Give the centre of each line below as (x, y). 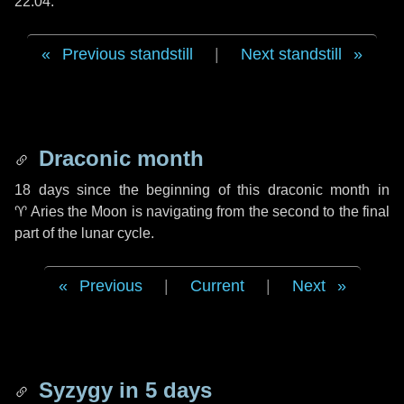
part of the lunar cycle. (84, 233)
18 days (42, 190)
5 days (179, 390)
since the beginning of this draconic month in (230, 190)
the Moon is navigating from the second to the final (227, 211)
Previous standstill (128, 54)
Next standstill (291, 54)
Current (217, 286)
